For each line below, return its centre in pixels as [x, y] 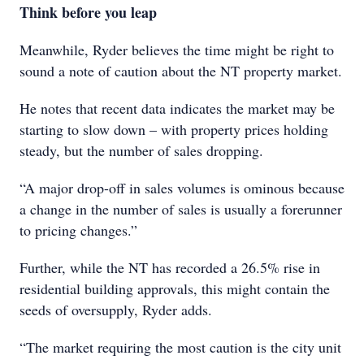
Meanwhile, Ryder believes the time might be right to [177, 50]
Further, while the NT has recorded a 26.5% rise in [170, 267]
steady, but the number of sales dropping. [141, 150]
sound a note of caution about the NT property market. [181, 71]
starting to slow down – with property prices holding [174, 129]
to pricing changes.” [78, 230]
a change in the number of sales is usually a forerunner [181, 209]
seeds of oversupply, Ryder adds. [116, 310]
